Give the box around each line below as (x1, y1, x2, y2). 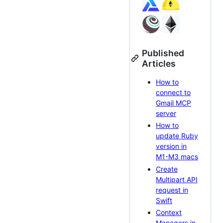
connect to (156, 88, 191, 97)
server (156, 109, 176, 117)
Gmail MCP (156, 98, 191, 107)
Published (142, 47, 184, 58)
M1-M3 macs (156, 152, 198, 161)
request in (156, 185, 188, 194)
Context (156, 208, 182, 217)
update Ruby (156, 131, 198, 140)
